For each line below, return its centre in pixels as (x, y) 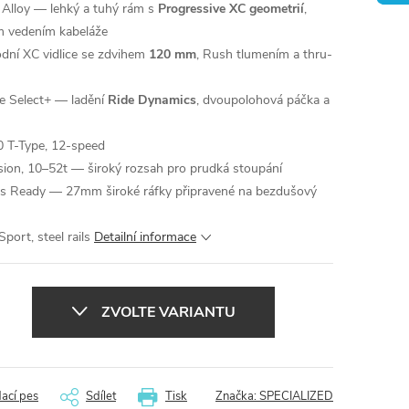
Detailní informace (145, 237)
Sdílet (101, 396)
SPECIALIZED (296, 396)
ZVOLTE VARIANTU (168, 312)
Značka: (237, 396)
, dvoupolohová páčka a (263, 100)
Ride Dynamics (152, 100)
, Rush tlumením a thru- (264, 54)
